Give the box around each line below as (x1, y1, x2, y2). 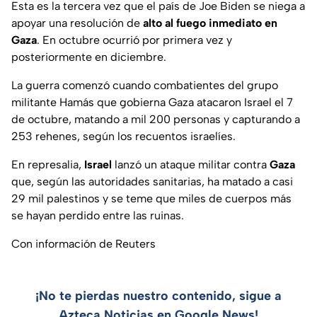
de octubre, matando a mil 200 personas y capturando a (11, 113, 300, 127)
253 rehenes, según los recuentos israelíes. (11, 129, 236, 144)
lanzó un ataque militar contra (112, 158, 270, 172)
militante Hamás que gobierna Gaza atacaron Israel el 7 (11, 96, 293, 110)
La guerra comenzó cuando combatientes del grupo (11, 79, 278, 93)
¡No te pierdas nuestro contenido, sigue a (35, 288, 282, 304)
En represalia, (11, 158, 84, 172)
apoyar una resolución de (11, 16, 143, 30)
